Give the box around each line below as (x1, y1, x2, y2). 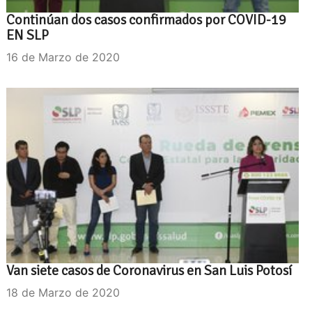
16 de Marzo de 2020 (6, 49, 120, 64)
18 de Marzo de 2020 (6, 285, 120, 299)
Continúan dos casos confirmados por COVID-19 (6, 10, 286, 29)
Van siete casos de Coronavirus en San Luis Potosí (6, 261, 292, 279)
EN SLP (6, 26, 49, 44)
